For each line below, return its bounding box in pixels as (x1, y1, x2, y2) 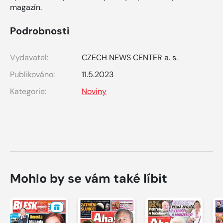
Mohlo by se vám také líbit (10, 170, 167, 187)
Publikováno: (10, 69, 55, 80)
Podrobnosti (10, 24, 69, 37)
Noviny (82, 86, 107, 97)
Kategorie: (10, 86, 46, 97)
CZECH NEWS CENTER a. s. (82, 52, 178, 63)
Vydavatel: (10, 52, 48, 63)
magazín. (10, 1, 42, 12)
